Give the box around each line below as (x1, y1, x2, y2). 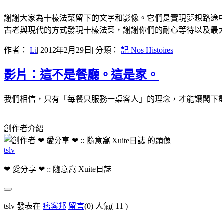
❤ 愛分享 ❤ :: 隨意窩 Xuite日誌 (4, 165, 111, 173)
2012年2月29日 (38, 45, 92, 54)
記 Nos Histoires (121, 45, 173, 54)
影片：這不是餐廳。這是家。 (4, 68, 159, 81)
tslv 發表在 (4, 201, 43, 210)
